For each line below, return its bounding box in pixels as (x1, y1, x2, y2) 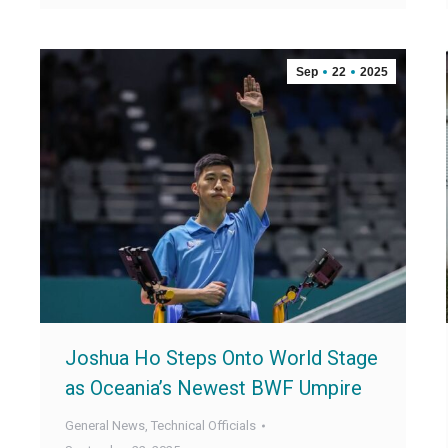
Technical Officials (151, 418, 256, 434)
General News (65, 418, 145, 434)
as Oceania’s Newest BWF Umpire (65, 376, 362, 401)
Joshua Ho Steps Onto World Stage (65, 346, 378, 371)
